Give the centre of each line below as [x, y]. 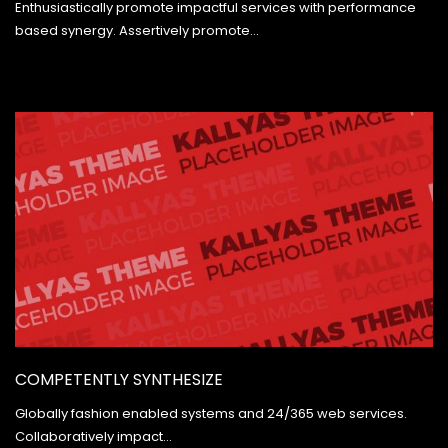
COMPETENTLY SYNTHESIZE [119, 379]
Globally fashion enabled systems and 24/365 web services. [211, 413]
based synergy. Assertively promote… [137, 31]
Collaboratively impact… [93, 436]
